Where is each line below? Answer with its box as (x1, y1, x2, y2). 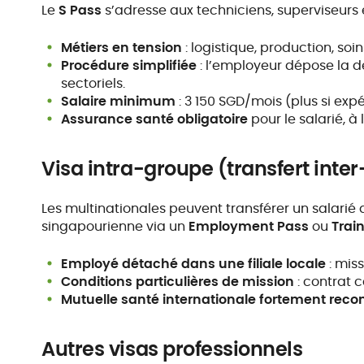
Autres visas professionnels (41, 336, 303, 362)
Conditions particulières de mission (61, 272, 295, 291)
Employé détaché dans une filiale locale (61, 254, 327, 273)
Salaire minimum (61, 92, 176, 110)
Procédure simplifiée (61, 56, 197, 75)
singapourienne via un (41, 217, 189, 236)
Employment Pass (188, 217, 310, 236)
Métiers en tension (61, 38, 183, 57)
